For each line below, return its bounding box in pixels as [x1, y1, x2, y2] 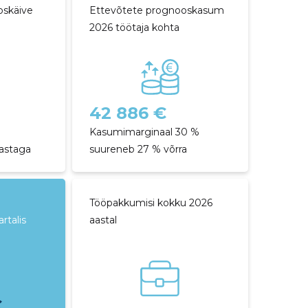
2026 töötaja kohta [89, 21, 179, 34]
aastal [89, 214, 117, 226]
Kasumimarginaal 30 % [89, 126, 199, 138]
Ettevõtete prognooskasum [89, 4, 224, 16]
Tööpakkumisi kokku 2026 [89, 197, 212, 209]
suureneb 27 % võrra [89, 143, 187, 155]
